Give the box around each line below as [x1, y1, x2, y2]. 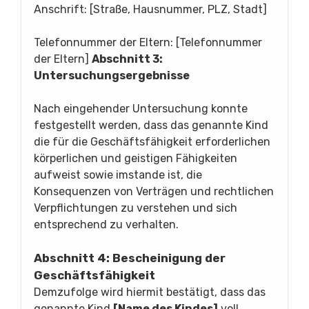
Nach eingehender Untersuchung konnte [34, 101, 248, 115]
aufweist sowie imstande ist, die [34, 168, 202, 181]
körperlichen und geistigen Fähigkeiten [34, 151, 237, 165]
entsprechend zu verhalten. [34, 217, 179, 231]
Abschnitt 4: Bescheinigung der [34, 250, 226, 265]
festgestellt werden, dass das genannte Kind [34, 118, 268, 132]
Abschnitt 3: [92, 52, 163, 66]
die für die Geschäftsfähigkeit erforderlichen [34, 134, 270, 148]
